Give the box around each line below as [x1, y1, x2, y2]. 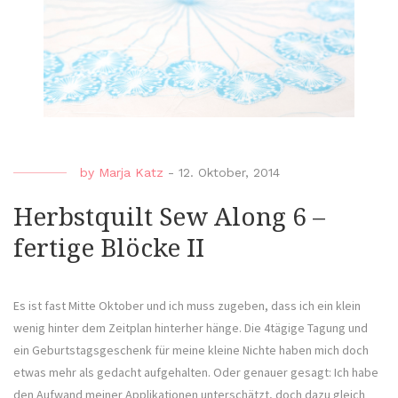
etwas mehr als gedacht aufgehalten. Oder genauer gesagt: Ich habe [13, 364, 378, 381]
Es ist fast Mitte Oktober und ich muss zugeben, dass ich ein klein [13, 298, 361, 314]
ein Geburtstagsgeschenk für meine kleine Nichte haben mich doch [13, 342, 369, 359]
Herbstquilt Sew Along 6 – [13, 203, 325, 233]
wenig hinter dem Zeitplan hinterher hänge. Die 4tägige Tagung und [13, 320, 368, 337]
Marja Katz [99, 165, 163, 180]
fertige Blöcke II [13, 234, 204, 264]
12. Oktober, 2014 [179, 165, 280, 180]
